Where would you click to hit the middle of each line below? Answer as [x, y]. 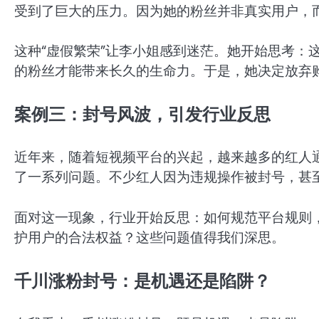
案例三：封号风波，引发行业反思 [142, 114]
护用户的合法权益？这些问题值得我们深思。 [150, 238]
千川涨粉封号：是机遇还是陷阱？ [142, 281]
